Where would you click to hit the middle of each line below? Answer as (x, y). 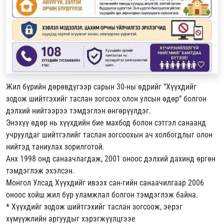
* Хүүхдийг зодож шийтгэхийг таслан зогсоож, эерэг (94, 207)
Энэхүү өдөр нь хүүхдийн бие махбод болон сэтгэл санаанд (106, 123)
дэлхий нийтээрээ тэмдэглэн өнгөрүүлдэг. (78, 111)
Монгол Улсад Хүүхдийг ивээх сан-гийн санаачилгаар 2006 (105, 183)
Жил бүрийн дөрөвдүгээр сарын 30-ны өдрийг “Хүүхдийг (101, 87)
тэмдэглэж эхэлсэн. (40, 171)
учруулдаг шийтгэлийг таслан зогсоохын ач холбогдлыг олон (109, 135)
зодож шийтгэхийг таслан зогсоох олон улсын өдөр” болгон (106, 99)
